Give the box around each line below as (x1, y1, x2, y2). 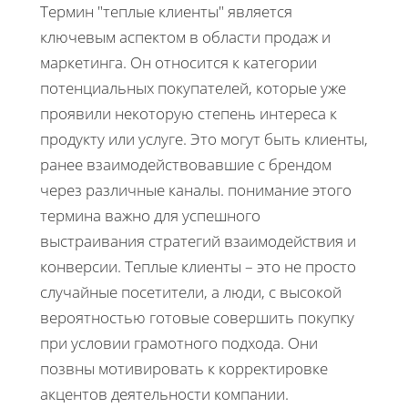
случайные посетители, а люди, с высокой (40, 280, 342, 302)
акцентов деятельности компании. (40, 382, 289, 404)
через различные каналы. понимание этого (40, 178, 352, 200)
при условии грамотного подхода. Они (40, 331, 318, 353)
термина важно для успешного (40, 204, 260, 226)
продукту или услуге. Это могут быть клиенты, (40, 127, 368, 149)
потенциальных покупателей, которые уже (40, 76, 346, 98)
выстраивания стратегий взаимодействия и (40, 229, 356, 251)
